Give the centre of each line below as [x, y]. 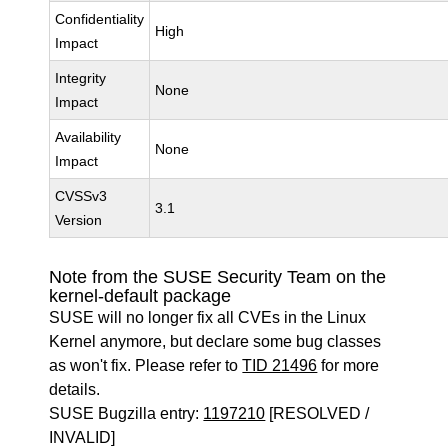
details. [75, 389]
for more [348, 365]
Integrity [81, 78]
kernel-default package [140, 296]
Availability [88, 137]
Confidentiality [100, 19]
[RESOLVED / [317, 413]
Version [79, 220]
